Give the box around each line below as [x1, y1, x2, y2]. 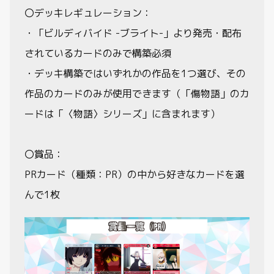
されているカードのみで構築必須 [24, 46, 171, 60]
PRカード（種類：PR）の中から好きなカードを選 [24, 168, 245, 181]
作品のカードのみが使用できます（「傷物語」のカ [24, 87, 250, 100]
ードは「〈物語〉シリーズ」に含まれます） [24, 107, 220, 120]
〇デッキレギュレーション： [24, 6, 152, 20]
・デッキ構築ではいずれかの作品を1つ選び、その [24, 67, 246, 80]
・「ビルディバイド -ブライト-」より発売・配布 [24, 26, 242, 40]
